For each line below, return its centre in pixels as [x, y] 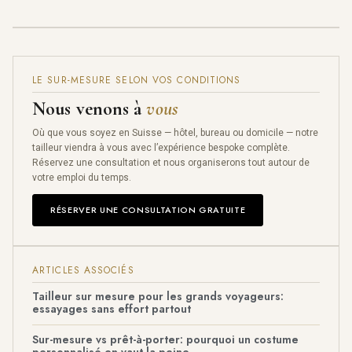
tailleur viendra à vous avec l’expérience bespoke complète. [161, 147]
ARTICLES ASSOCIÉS [83, 270]
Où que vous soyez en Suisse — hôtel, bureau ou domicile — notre [175, 132]
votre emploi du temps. [82, 177]
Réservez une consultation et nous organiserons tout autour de [171, 162]
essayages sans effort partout [112, 308]
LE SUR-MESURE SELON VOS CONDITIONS [137, 80]
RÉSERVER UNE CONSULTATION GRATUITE [148, 209]
